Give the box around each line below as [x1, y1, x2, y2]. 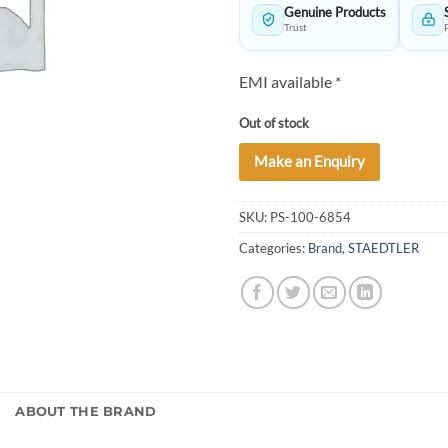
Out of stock [239, 114, 309, 131]
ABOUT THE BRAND [15, 403, 157, 419]
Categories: [239, 239, 308, 256]
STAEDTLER [348, 239, 419, 256]
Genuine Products [284, 5, 386, 21]
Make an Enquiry [254, 152, 365, 171]
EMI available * [239, 71, 341, 91]
